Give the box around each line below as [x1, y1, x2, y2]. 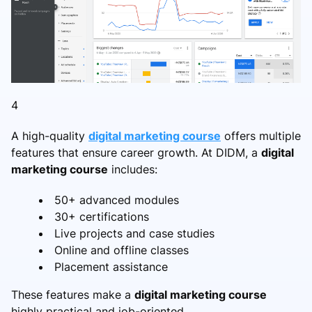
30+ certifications [54, 210, 149, 224]
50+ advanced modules [54, 193, 179, 208]
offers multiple [221, 129, 301, 143]
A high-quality [11, 129, 88, 143]
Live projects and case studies [54, 226, 214, 241]
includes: [108, 162, 157, 177]
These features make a [11, 288, 134, 302]
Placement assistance [54, 260, 168, 274]
